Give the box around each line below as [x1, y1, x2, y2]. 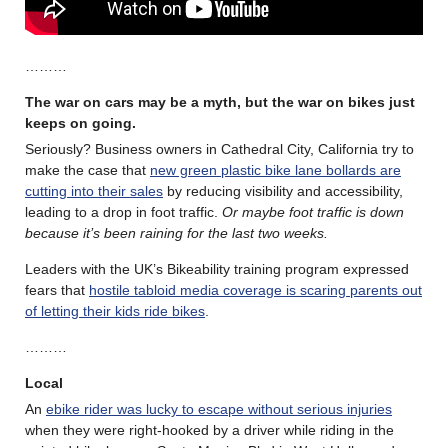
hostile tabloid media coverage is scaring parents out [89, 282, 422, 299]
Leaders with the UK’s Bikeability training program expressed [25, 261, 409, 278]
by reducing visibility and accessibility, [163, 183, 403, 200]
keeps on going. [25, 115, 136, 132]
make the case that [25, 162, 150, 179]
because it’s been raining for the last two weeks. [25, 225, 332, 242]
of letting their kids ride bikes [25, 303, 205, 320]
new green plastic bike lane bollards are [150, 162, 401, 179]
